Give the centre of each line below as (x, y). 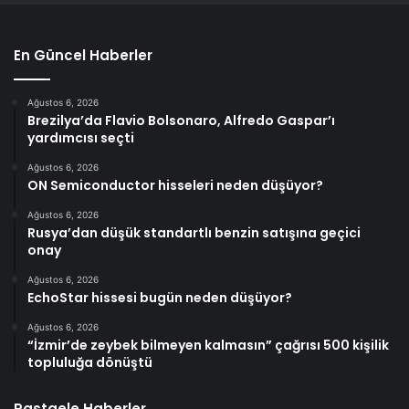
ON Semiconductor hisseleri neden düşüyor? (175, 186)
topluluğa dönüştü (90, 363)
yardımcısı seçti (81, 138)
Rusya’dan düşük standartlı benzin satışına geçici (194, 233)
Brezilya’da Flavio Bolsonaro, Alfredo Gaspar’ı (181, 121)
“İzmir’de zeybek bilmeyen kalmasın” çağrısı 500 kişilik (208, 346)
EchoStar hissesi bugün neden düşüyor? (160, 298)
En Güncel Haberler (83, 56)
